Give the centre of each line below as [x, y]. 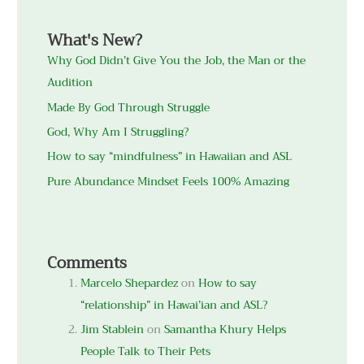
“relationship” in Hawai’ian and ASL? [174, 305]
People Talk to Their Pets [146, 352]
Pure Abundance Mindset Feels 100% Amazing [169, 181]
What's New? [95, 41]
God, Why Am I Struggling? [118, 132]
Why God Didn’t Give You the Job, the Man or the [177, 61]
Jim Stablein [113, 330]
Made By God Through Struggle [129, 107]
